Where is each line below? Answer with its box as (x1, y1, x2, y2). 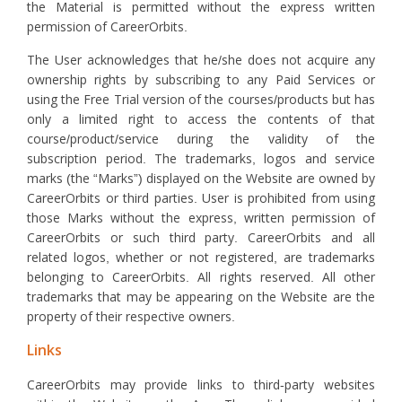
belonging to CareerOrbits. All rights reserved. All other (27, 270, 375, 284)
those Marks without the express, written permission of (27, 211, 375, 225)
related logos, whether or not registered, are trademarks (27, 250, 375, 265)
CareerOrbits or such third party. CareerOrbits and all (27, 231, 375, 245)
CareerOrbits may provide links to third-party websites (27, 378, 375, 392)
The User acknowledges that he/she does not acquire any (27, 53, 375, 67)
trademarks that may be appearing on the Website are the (27, 290, 375, 304)
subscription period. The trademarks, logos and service (27, 152, 375, 166)
